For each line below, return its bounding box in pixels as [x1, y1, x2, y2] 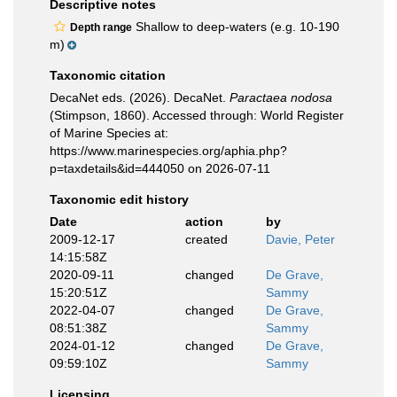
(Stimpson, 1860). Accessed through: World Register [50, 108, 344, 122]
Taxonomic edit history [50, 192, 189, 206]
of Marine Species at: [50, 126, 168, 140]
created [184, 232, 228, 246]
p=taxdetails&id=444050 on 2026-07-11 [50, 161, 270, 175]
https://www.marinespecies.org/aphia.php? [50, 144, 287, 158]
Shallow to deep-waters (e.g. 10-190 [132, 19, 339, 34]
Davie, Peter [266, 232, 335, 246]
